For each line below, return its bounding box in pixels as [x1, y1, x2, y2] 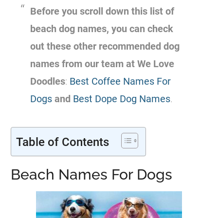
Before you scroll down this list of [30, 5, 175, 18]
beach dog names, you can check [30, 23, 174, 35]
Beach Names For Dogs [11, 166, 173, 183]
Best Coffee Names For [70, 75, 171, 88]
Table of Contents [16, 135, 109, 149]
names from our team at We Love [30, 58, 175, 70]
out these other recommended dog [30, 40, 180, 53]
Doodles [30, 75, 66, 88]
